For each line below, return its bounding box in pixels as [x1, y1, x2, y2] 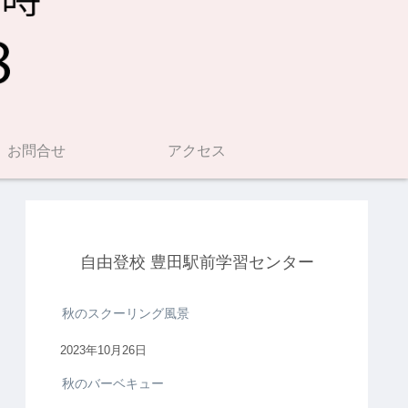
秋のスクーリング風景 [62, 306, 189, 321]
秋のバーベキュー [62, 376, 164, 392]
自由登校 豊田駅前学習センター [79, 253, 314, 272]
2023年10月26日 [60, 344, 147, 358]
